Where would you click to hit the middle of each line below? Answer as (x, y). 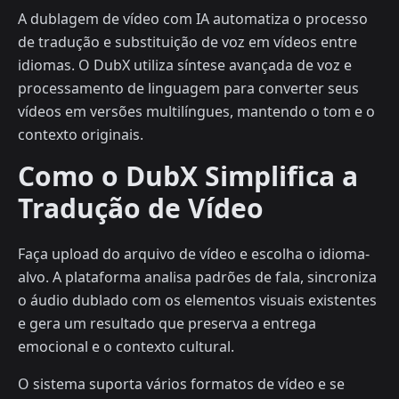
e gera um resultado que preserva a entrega (167, 324)
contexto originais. (81, 135)
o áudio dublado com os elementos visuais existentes (197, 301)
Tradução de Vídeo (141, 208)
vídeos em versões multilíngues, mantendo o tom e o (196, 112)
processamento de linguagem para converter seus (188, 89)
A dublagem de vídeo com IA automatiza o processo (193, 19)
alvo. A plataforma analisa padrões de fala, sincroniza (197, 277)
